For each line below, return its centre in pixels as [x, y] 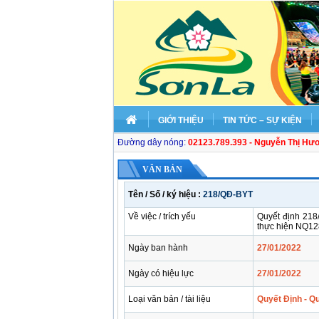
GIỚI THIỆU [181, 120]
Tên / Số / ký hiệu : [166, 194]
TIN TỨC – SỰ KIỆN [262, 120]
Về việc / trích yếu [162, 216]
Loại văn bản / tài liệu [169, 299]
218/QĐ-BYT [228, 194]
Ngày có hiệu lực [161, 273]
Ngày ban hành [158, 248]
